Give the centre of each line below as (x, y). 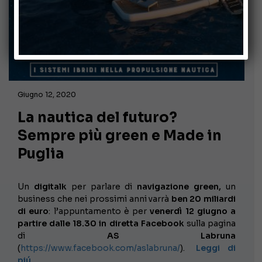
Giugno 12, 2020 (47, 94)
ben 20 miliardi (202, 199)
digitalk (50, 186)
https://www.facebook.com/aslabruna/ (100, 248)
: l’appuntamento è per (99, 211)
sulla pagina (210, 223)
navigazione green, (182, 186)
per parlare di (102, 186)
